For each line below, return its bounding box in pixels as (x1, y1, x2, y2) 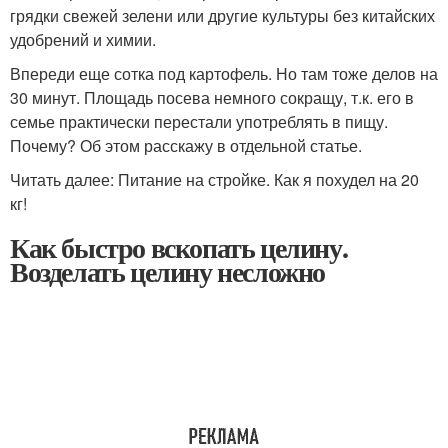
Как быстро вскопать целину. (10, 227, 348, 268)
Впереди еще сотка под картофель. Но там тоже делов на (10, 62, 438, 85)
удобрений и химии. (10, 28, 156, 51)
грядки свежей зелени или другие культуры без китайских (10, 4, 435, 27)
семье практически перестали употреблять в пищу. (10, 110, 388, 133)
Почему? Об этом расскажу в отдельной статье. (10, 134, 362, 157)
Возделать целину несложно (10, 251, 325, 292)
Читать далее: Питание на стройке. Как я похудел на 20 (10, 168, 419, 191)
